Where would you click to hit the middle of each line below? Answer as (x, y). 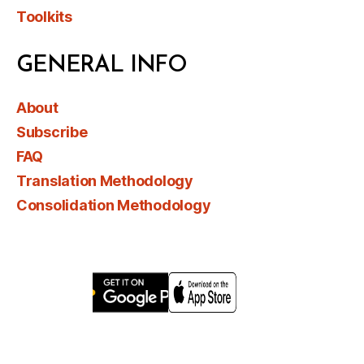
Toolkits (44, 17)
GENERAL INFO (102, 66)
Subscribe (52, 132)
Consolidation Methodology (114, 206)
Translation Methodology (105, 181)
